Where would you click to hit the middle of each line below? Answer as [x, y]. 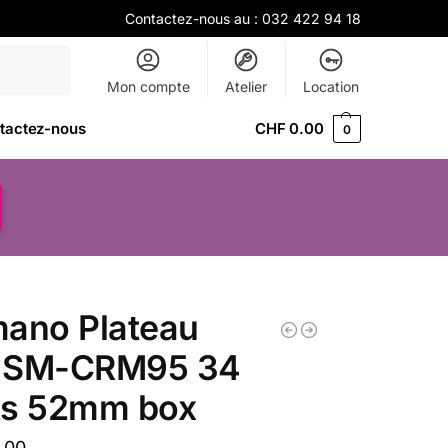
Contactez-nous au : [193, 18]
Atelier [246, 86]
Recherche [33, 54]
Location [330, 86]
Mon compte [148, 86]
